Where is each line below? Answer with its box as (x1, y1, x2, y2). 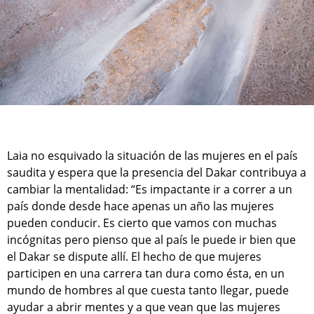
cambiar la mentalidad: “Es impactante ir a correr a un (7, 181, 292, 197)
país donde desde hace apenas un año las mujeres (7, 198, 274, 214)
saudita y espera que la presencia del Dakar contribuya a (7, 164, 306, 180)
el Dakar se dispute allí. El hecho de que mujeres (7, 248, 261, 264)
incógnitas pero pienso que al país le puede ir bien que (7, 231, 296, 247)
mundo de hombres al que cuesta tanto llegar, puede (7, 282, 289, 298)
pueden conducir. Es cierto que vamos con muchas (7, 214, 277, 231)
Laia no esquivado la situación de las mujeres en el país (7, 147, 298, 163)
